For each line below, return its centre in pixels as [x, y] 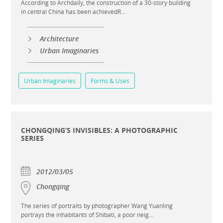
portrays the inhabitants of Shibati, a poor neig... [87, 215]
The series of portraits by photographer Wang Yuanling [97, 206]
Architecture [59, 39]
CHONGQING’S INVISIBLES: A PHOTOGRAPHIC [100, 130]
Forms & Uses [110, 81]
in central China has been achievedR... [73, 11]
